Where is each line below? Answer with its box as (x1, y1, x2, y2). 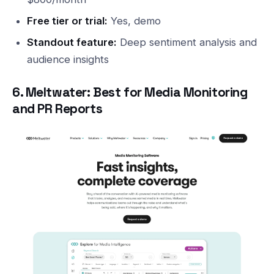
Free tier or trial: (26, 14, 108, 27)
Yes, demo (107, 14, 161, 27)
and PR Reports (12, 100, 103, 117)
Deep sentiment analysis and (116, 35, 257, 48)
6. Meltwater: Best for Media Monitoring (12, 83, 248, 100)
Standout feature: (26, 35, 117, 48)
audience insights (26, 53, 109, 65)
